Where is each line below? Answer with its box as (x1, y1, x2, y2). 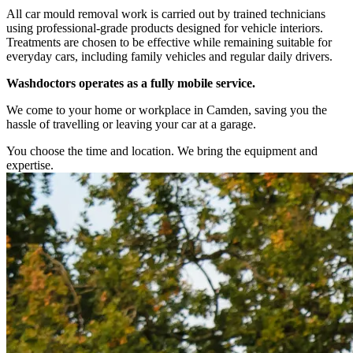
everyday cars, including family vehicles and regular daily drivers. (6, 49, 333, 63)
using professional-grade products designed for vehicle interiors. (6, 20, 323, 35)
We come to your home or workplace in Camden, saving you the (6, 102, 327, 117)
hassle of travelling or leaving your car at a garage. (6, 117, 256, 131)
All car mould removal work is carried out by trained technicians (6, 6, 325, 20)
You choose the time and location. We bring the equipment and (6, 143, 318, 158)
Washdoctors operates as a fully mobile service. (6, 76, 255, 90)
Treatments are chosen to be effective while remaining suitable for (6, 35, 332, 49)
